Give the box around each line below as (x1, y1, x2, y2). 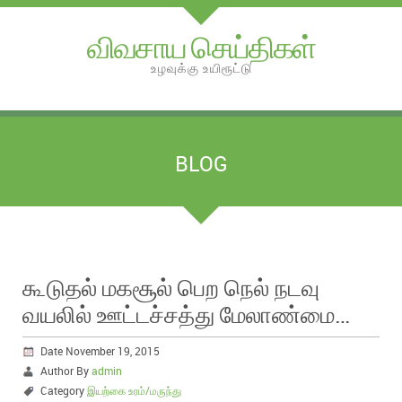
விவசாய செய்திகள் (87, 26, 315, 67)
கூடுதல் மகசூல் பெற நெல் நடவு (22, 271, 319, 303)
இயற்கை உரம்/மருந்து (87, 383, 181, 398)
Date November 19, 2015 (40, 344, 160, 359)
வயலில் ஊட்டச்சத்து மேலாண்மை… (22, 298, 351, 330)
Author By (40, 363, 92, 379)
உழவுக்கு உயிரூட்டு (150, 59, 252, 76)
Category (40, 383, 87, 398)
